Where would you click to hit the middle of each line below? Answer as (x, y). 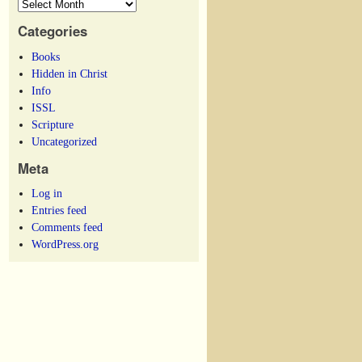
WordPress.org (65, 244)
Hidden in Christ (70, 73)
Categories (53, 31)
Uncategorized (65, 141)
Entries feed (59, 210)
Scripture (53, 124)
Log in (47, 194)
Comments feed (67, 227)
